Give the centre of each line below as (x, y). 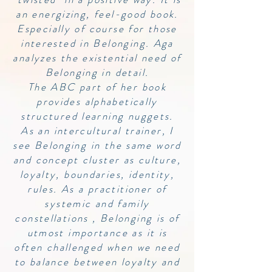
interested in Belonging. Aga (97, 43)
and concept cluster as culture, (97, 160)
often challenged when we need (97, 247)
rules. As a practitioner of (97, 189)
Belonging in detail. (97, 72)
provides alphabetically (97, 101)
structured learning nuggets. (97, 116)
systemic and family (97, 203)
